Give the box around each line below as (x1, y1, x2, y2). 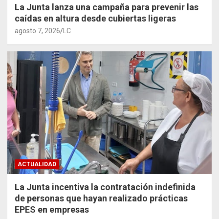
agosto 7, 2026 (15, 26, 60, 35)
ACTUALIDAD (18, 160, 56, 168)
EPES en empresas (15, 204, 89, 215)
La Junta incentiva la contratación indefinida (15, 181, 196, 192)
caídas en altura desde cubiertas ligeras (15, 13, 176, 23)
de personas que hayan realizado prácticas (15, 193, 188, 203)
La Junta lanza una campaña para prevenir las (15, 1, 198, 12)
